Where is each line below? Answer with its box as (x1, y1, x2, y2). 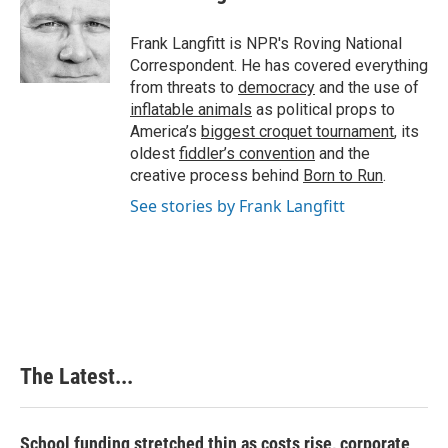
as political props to (252, 100, 395, 119)
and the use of (315, 78, 419, 97)
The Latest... (20, 364, 133, 389)
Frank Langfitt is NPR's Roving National (130, 34, 402, 53)
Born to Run (303, 166, 383, 185)
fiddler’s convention (179, 144, 315, 163)
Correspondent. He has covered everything (130, 56, 428, 75)
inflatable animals (130, 100, 252, 119)
